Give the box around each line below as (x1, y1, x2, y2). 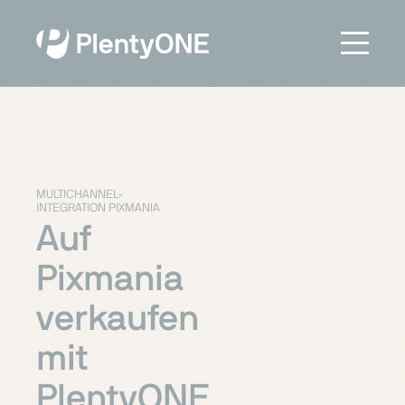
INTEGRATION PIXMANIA (36, 202, 160, 214)
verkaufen (36, 300, 199, 337)
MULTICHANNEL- (36, 188, 123, 201)
